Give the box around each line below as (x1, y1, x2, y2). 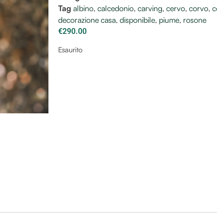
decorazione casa (58, 15, 116, 25)
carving (138, 3, 162, 13)
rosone (183, 15, 206, 25)
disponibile (120, 15, 155, 25)
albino (73, 3, 93, 13)
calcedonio (97, 3, 134, 13)
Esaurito (58, 45, 82, 54)
